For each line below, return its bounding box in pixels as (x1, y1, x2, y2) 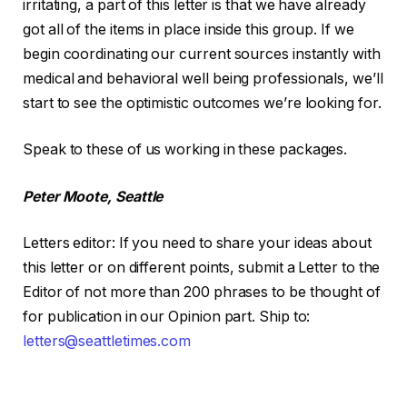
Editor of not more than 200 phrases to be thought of (23, 283, 381, 302)
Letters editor (23, 234, 112, 253)
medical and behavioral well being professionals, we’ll (23, 69, 383, 87)
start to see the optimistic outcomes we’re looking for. (23, 94, 382, 112)
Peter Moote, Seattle (23, 187, 164, 205)
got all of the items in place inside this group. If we (23, 20, 354, 38)
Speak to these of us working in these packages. (23, 141, 348, 159)
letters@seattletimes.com (23, 333, 192, 351)
